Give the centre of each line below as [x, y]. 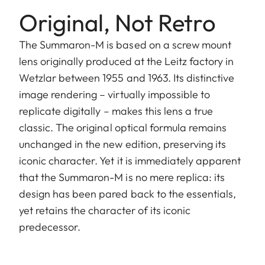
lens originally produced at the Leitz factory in [127, 61]
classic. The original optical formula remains [123, 127]
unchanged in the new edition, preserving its [123, 144]
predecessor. [50, 227]
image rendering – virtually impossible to [115, 94]
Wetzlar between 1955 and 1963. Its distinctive [127, 77]
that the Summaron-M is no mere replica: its [122, 177]
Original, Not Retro [117, 22]
